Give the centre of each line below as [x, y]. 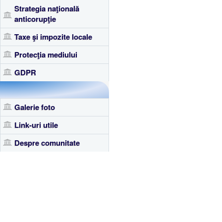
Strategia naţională [47, 8]
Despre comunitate [47, 143]
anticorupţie [35, 19]
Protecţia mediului [46, 55]
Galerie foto [35, 107]
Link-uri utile [36, 125]
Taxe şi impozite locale [53, 37]
